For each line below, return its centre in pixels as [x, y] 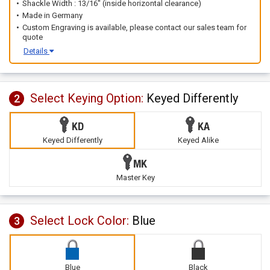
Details [36, 51]
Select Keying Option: [88, 98]
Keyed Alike [198, 140]
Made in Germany [52, 15]
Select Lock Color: [81, 221]
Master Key [135, 177]
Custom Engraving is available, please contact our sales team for [134, 27]
